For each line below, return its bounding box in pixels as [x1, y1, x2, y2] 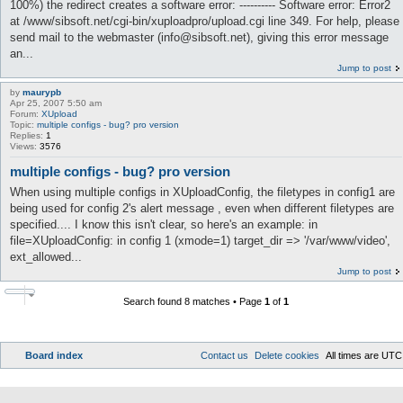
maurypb [22, 87, 61, 97]
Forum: [10, 109, 41, 119]
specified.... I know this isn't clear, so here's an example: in [10, 217, 318, 231]
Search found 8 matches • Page [123, 295, 264, 307]
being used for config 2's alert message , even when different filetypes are [10, 201, 394, 215]
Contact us [201, 349, 248, 361]
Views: [10, 141, 40, 151]
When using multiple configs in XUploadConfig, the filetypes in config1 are [10, 184, 395, 199]
